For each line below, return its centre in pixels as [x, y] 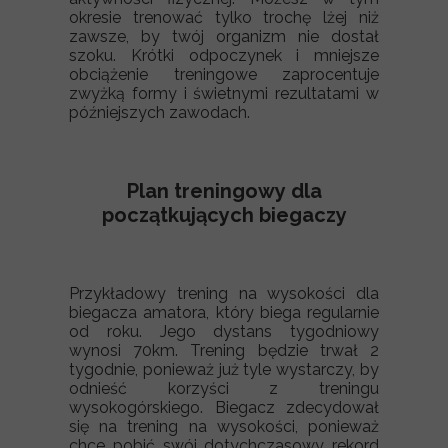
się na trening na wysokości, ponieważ [224, 426]
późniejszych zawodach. [159, 112]
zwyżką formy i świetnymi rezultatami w [224, 93]
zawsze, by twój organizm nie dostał [224, 36]
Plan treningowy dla [224, 191]
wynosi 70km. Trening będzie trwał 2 [224, 350]
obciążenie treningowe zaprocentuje [224, 74]
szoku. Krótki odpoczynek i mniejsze [224, 55]
